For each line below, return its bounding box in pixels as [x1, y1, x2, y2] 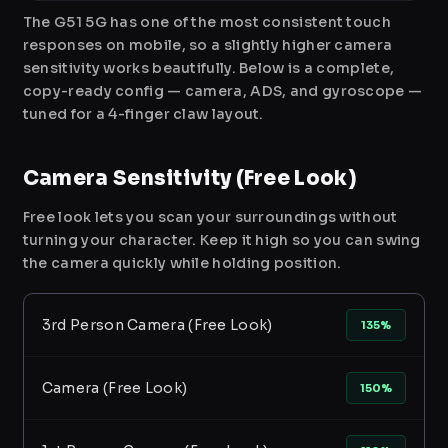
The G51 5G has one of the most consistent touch [22, 13, 391, 32]
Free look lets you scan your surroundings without [22, 208, 398, 227]
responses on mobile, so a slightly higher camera [22, 36, 393, 55]
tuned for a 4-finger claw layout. [22, 105, 264, 124]
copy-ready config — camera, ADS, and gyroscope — [22, 82, 423, 101]
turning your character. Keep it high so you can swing [22, 231, 421, 250]
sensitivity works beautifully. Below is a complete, [22, 59, 395, 78]
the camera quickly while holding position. [22, 254, 342, 273]
